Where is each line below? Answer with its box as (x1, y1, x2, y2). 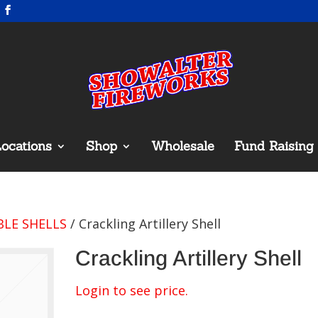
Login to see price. (75, 282, 188, 299)
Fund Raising (234, 138, 314, 154)
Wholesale (150, 138, 214, 154)
